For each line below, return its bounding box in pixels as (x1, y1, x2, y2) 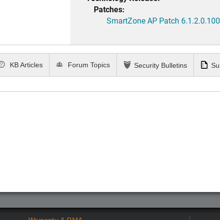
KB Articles (8, 61, 43, 69)
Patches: (94, 4, 125, 15)
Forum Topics (66, 61, 110, 69)
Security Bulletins (134, 61, 187, 70)
